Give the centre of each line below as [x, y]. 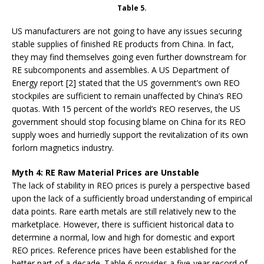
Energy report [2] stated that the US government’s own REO [126, 82]
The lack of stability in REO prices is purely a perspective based [131, 185]
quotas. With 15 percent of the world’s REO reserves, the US [126, 108]
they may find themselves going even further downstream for [129, 57]
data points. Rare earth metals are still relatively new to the [124, 211]
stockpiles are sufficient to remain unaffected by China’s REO [127, 95]
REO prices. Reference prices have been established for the [124, 250]
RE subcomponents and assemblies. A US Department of [121, 70]
